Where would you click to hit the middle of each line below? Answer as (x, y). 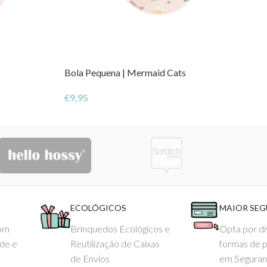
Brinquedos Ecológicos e (120, 229)
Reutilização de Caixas (115, 244)
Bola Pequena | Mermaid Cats (125, 73)
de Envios (90, 259)
